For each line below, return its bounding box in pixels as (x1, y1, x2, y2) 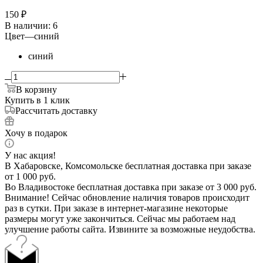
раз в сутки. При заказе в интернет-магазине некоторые (5, 203, 228, 213)
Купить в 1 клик (5, 95, 70, 105)
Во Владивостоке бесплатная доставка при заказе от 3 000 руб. (5, 181, 257, 192)
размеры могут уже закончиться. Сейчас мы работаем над (5, 213, 235, 224)
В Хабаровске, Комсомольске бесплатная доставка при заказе (5, 160, 251, 171)
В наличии (5, 20, 48, 31)
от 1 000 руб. (5, 171, 56, 181)
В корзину (16, 84, 57, 95)
